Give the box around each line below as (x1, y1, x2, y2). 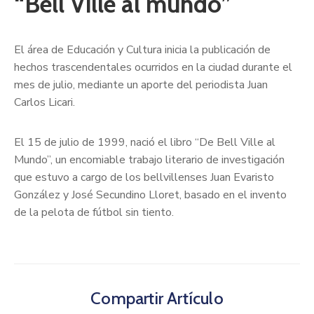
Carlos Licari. (14, 95, 75, 111)
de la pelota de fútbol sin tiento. (14, 205, 174, 221)
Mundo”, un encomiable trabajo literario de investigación (14, 152, 285, 168)
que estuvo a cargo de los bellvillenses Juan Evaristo (14, 170, 274, 186)
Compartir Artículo (90, 288, 224, 309)
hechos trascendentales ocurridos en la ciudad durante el (14, 60, 292, 76)
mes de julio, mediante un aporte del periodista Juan (14, 77, 268, 93)
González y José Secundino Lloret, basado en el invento (14, 187, 287, 203)
